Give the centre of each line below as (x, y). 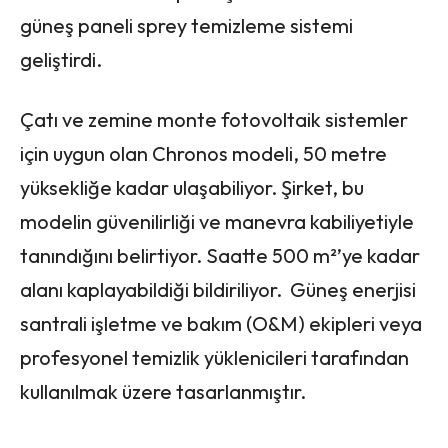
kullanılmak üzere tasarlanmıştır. (163, 391)
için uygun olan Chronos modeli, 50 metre (203, 153)
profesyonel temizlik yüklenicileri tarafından (214, 357)
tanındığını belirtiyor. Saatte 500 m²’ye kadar (220, 255)
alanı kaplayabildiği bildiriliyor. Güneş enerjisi (218, 289)
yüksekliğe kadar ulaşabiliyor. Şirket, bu (192, 187)
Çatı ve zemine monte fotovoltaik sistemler (214, 119)
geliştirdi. (61, 59)
